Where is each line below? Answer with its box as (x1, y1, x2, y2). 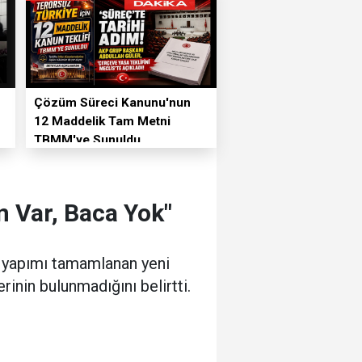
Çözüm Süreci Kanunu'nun (34, 95, 192, 111)
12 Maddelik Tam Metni (34, 114, 171, 129)
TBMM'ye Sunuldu (34, 133, 141, 148)
